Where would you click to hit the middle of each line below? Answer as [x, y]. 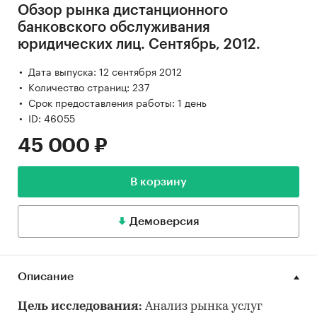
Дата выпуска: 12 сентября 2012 [105, 71]
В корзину [158, 182]
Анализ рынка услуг [204, 307]
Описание [46, 277]
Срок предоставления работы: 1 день [117, 102]
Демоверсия [164, 222]
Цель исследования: [81, 307]
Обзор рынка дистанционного [123, 11]
